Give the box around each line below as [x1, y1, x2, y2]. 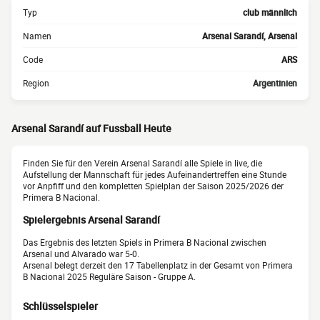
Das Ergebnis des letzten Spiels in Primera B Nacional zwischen [23, 236, 266, 249]
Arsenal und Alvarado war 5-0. [23, 248, 139, 260]
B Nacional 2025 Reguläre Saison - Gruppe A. [23, 271, 196, 283]
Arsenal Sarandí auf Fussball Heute [11, 121, 171, 135]
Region [23, 77, 49, 89]
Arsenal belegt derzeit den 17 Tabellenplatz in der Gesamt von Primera [23, 259, 293, 271]
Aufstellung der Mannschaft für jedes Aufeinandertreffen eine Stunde [23, 169, 286, 180]
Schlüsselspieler [23, 299, 98, 314]
